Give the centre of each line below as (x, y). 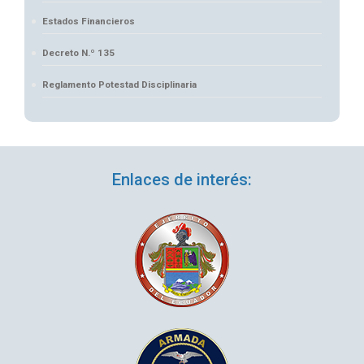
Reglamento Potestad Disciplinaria (119, 84)
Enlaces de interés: (182, 180)
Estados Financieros (89, 21)
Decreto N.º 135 (78, 53)
